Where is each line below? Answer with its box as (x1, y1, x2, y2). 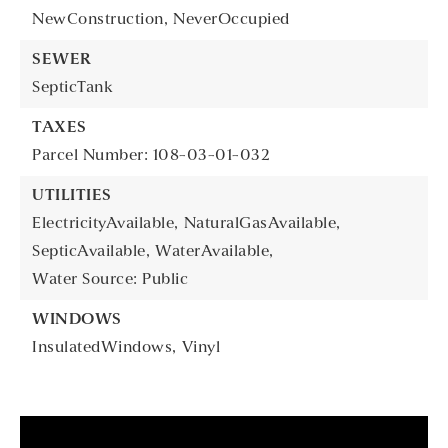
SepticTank (32, 80, 113, 96)
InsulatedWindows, (32, 340, 177, 356)
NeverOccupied (173, 12, 290, 28)
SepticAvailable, (32, 244, 150, 260)
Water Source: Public (32, 272, 188, 288)
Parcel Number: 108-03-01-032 (32, 148, 270, 164)
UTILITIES (32, 188, 112, 204)
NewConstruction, (32, 12, 168, 28)
